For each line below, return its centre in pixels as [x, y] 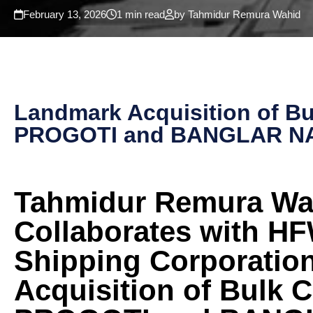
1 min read [141, 14]
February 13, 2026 [65, 14]
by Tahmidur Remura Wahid [237, 14]
